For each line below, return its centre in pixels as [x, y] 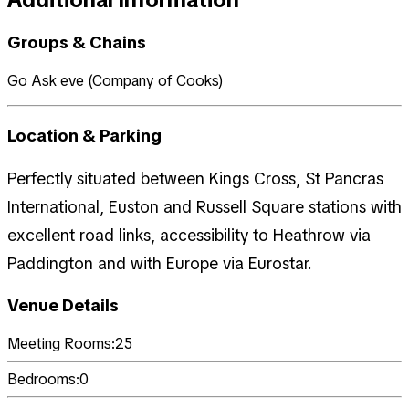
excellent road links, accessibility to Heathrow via [189, 235]
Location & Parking [84, 135]
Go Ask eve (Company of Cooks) [115, 81]
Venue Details [63, 306]
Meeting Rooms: [61, 344]
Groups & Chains [77, 43]
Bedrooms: [43, 380]
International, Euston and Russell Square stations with [204, 206]
